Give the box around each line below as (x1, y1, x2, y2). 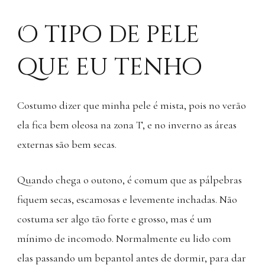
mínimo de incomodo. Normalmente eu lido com (17, 231, 231, 245)
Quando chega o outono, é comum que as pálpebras (17, 173, 242, 186)
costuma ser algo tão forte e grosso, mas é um (17, 212, 212, 225)
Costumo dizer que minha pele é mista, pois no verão (17, 98, 246, 112)
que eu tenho (17, 51, 202, 83)
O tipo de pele (17, 18, 199, 51)
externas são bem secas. (17, 137, 117, 151)
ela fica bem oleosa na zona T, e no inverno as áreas (17, 118, 237, 131)
